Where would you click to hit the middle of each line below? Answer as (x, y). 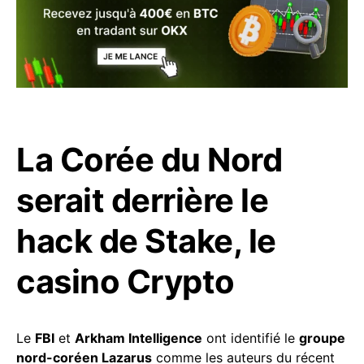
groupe (322, 338)
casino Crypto (126, 281)
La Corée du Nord (149, 159)
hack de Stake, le (146, 240)
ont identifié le (251, 338)
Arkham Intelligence (139, 338)
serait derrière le (142, 200)
